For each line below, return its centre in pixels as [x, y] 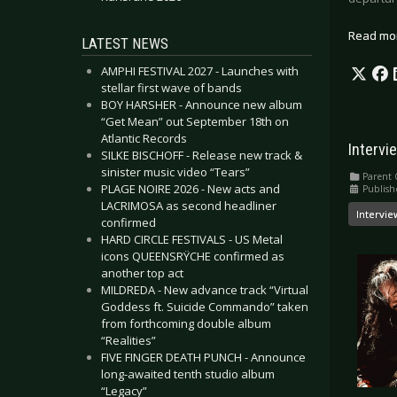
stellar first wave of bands [171, 88]
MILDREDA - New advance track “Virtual [205, 290]
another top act [142, 273]
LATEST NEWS [125, 43]
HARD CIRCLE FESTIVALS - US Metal [192, 239]
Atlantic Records [144, 138]
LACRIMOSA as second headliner [189, 206]
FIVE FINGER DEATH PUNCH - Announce [203, 357]
